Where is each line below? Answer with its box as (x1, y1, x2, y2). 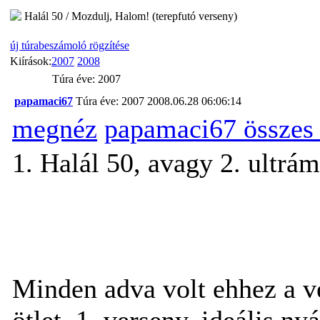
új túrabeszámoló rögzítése (10, 39, 129, 51)
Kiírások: (10, 54, 51, 67)
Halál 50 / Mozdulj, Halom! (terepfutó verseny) (24, 9, 237, 22)
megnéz (12, 113, 97, 144)
